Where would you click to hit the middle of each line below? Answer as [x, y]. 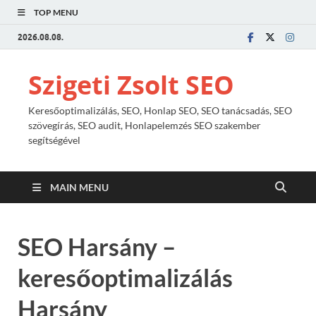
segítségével [54, 140]
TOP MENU [56, 12]
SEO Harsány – [97, 247]
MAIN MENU [79, 187]
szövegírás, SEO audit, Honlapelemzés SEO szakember [145, 125]
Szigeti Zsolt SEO [131, 85]
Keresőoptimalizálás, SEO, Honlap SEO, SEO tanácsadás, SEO [160, 110]
